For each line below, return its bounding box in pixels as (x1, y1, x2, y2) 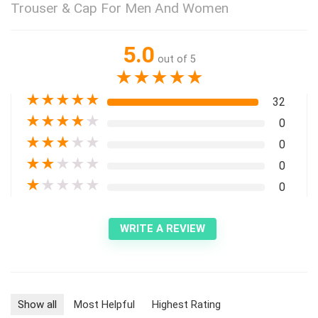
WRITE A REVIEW (120, 222, 205, 236)
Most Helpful (74, 298, 135, 312)
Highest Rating (152, 298, 221, 312)
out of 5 (157, 53, 196, 66)
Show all (18, 298, 57, 312)
